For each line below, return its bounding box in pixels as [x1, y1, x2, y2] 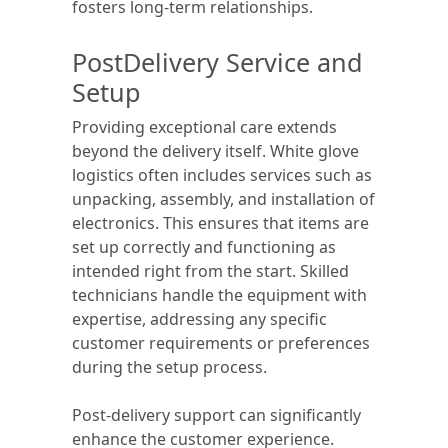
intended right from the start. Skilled [72, 260, 349, 282]
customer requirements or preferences [72, 332, 370, 354]
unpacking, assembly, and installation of [72, 188, 375, 210]
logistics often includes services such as [72, 164, 372, 186]
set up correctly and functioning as [72, 236, 336, 258]
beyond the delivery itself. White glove [72, 140, 359, 162]
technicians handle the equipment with [72, 284, 367, 306]
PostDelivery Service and [72, 45, 363, 79]
